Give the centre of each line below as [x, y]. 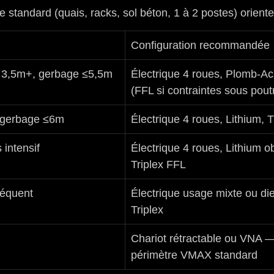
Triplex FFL [158, 164]
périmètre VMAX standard [194, 255]
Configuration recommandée [200, 45]
